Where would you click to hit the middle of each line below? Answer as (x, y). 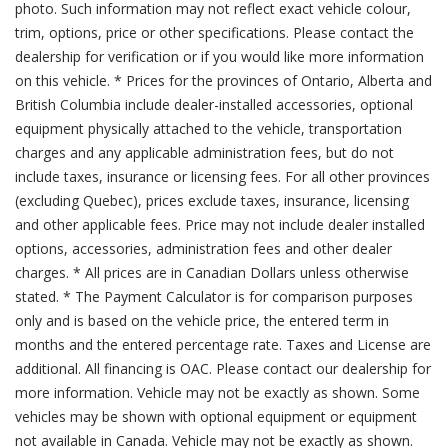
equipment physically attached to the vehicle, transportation (208, 128)
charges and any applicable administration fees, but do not (204, 152)
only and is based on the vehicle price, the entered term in (202, 320)
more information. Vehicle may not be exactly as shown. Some (217, 392)
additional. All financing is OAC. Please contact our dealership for (223, 368)
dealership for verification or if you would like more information (219, 56)
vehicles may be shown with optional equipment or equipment (216, 416)
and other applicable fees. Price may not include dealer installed (220, 224)
